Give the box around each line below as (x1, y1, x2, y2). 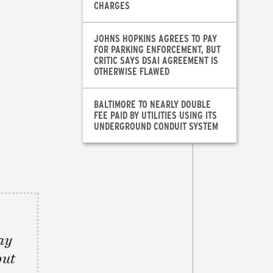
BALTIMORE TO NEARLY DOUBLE (93, 97, 211, 111)
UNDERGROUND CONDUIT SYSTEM (93, 119, 218, 133)
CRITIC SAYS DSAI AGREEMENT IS (93, 54, 218, 67)
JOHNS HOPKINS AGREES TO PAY (93, 32, 217, 45)
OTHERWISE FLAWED (93, 65, 169, 78)
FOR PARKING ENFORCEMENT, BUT (93, 43, 221, 56)
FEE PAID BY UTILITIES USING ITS (93, 108, 217, 122)
